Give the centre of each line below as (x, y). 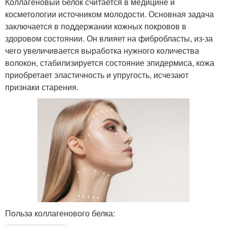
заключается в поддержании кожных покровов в (96, 26)
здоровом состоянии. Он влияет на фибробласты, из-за (109, 38)
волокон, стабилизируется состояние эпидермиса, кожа (110, 62)
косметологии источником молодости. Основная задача (109, 14)
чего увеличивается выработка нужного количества (102, 50)
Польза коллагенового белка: (60, 213)
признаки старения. (42, 87)
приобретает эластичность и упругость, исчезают (97, 74)
